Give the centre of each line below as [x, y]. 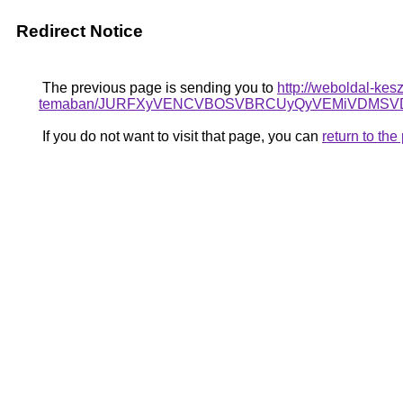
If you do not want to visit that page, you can [180, 136]
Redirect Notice [80, 31]
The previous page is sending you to [158, 88]
